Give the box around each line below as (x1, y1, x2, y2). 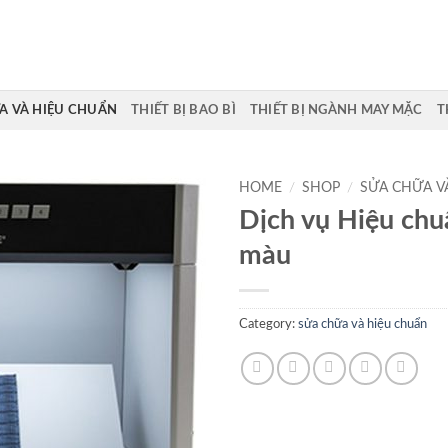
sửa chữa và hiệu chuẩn (298, 317, 427, 330)
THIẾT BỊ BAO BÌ (131, 104, 236, 116)
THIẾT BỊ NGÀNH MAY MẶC (249, 104, 423, 116)
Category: (239, 317, 298, 330)
